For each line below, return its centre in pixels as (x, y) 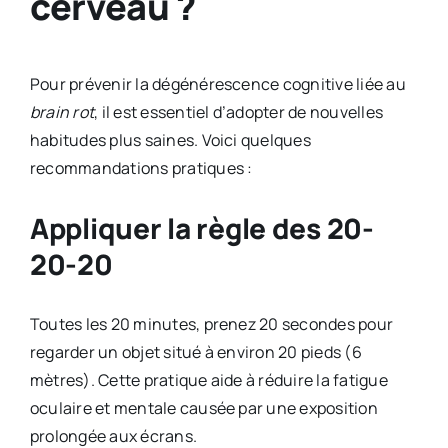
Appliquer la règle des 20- (201, 227)
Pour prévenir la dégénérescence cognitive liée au (217, 83)
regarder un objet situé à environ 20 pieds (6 (195, 351)
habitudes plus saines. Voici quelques (170, 139)
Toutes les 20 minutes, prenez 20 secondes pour (211, 323)
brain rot (62, 111)
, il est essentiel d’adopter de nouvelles (238, 111)
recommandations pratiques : (141, 167)
